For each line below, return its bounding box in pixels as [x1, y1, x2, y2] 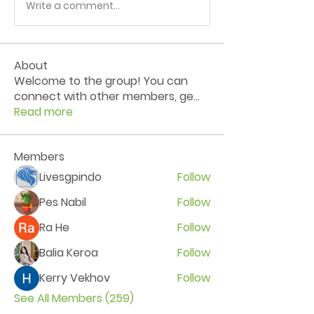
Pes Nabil [39, 194, 86, 210]
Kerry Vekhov [39, 270, 110, 286]
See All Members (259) [14, 290, 134, 306]
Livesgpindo [39, 169, 102, 185]
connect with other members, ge [14, 88, 193, 104]
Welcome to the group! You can [14, 73, 188, 89]
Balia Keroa [39, 245, 98, 261]
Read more [14, 104, 73, 120]
